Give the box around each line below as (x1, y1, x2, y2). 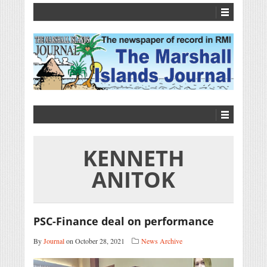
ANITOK (92, 165, 175, 195)
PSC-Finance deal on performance (33, 214, 214, 229)
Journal (44, 236, 64, 246)
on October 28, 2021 (64, 236, 125, 246)
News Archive (141, 236, 182, 246)
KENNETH (82, 144, 185, 173)
